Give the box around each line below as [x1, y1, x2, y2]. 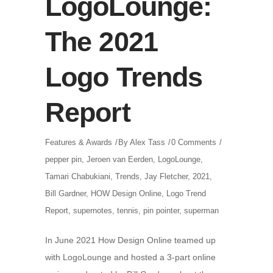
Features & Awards [45, 138, 112, 147]
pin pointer [143, 206, 179, 215]
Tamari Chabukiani [45, 172, 110, 181]
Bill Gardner [45, 189, 86, 198]
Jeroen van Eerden [87, 155, 153, 164]
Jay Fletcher [144, 172, 188, 181]
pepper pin [45, 155, 82, 164]
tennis [117, 206, 138, 215]
